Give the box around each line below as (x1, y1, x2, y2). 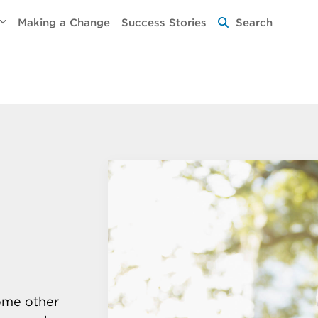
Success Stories (121, 17, 207, 28)
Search (236, 17, 273, 28)
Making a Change (18, 17, 111, 28)
